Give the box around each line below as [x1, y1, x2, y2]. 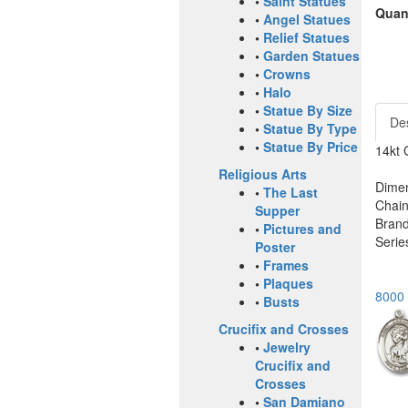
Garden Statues [263, 46, 360, 66]
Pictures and [263, 219, 342, 239]
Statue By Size [263, 101, 352, 120]
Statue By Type [263, 119, 357, 138]
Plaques [263, 274, 313, 293]
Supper [255, 201, 300, 220]
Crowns [263, 65, 311, 84]
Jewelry [263, 338, 311, 357]
